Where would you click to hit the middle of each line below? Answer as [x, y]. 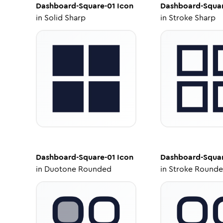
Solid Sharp [65, 18]
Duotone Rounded [78, 169]
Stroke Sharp [192, 18]
